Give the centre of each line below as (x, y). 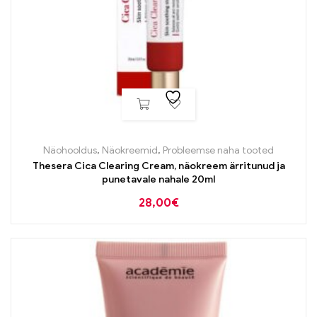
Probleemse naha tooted (218, 150)
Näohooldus (70, 150)
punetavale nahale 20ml (158, 179)
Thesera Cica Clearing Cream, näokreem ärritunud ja (158, 166)
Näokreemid (130, 150)
